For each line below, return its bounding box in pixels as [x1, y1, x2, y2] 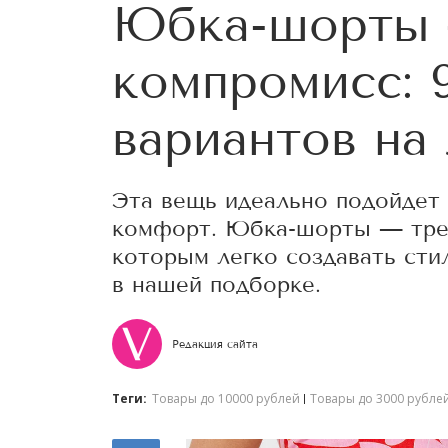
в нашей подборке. [112, 271, 321, 298]
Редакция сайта [172, 337, 258, 351]
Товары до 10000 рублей [152, 390, 300, 407]
